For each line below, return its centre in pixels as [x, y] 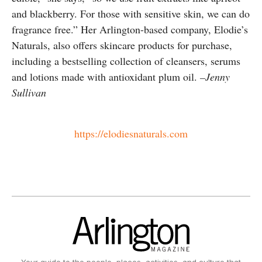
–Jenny [215, 76]
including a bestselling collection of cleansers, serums [126, 61]
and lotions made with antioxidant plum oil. [106, 76]
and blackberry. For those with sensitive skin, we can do [131, 13]
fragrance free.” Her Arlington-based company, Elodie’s [130, 29]
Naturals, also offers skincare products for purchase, [122, 45]
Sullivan [29, 92]
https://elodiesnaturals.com [131, 133]
